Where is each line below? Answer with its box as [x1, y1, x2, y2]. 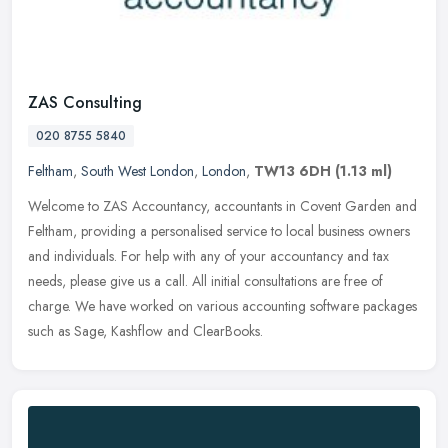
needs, [28, 270, 66, 291]
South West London [81, 160, 194, 181]
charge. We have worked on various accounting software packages [28, 295, 417, 316]
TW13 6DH [254, 160, 331, 181]
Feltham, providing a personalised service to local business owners [28, 220, 410, 241]
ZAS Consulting [28, 90, 142, 114]
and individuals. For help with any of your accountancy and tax [28, 245, 389, 266]
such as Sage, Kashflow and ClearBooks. [28, 320, 263, 341]
